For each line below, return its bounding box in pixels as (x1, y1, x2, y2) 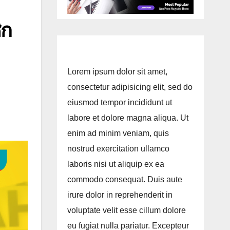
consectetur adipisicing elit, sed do (67, 83, 193, 92)
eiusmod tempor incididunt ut (67, 98, 172, 107)
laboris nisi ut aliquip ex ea (67, 160, 164, 169)
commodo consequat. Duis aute (67, 175, 182, 184)
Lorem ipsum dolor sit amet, (67, 67, 167, 76)
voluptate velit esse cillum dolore (67, 206, 186, 215)
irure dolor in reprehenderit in (67, 190, 172, 200)
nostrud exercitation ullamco (67, 144, 169, 154)
